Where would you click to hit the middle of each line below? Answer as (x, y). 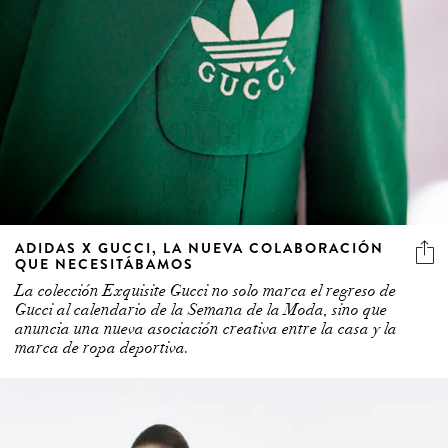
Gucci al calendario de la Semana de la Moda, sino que (201, 310)
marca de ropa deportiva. (102, 348)
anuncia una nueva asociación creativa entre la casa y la (206, 329)
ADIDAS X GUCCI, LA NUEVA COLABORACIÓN (199, 248)
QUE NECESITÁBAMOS (104, 264)
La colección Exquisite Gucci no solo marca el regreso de (205, 291)
